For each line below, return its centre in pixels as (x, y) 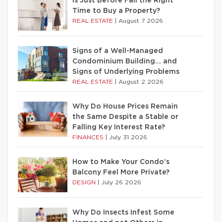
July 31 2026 (128, 137)
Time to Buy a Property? (116, 11)
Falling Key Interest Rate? (119, 127)
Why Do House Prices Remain (125, 107)
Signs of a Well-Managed (118, 51)
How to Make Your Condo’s (121, 162)
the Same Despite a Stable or (125, 117)
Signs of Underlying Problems (126, 72)
